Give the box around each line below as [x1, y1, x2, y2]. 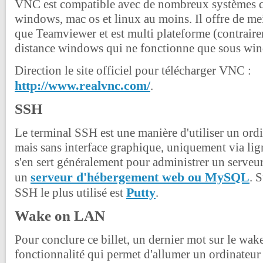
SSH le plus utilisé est [15, 185, 126, 200]
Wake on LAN [15, 208, 105, 224]
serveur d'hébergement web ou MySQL [31, 169, 249, 184]
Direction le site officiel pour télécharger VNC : [15, 63, 251, 77]
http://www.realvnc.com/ [15, 77, 150, 93]
